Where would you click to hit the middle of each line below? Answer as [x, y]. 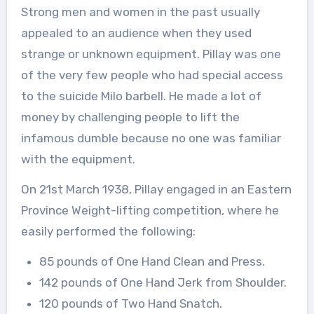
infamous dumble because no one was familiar [151, 138]
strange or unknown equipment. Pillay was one [151, 54]
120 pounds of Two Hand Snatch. [130, 303]
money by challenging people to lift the [130, 117]
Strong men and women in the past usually [140, 12]
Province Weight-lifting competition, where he [150, 210]
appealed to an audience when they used [136, 33]
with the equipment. [78, 159]
